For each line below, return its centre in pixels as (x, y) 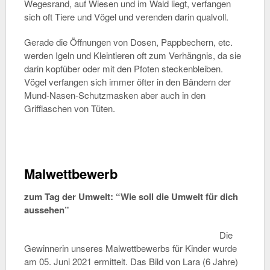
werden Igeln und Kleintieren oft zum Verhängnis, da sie (132, 55)
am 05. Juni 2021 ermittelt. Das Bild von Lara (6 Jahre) (131, 261)
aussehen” (46, 210)
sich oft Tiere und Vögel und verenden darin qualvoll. (126, 17)
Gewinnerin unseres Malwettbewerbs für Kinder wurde (130, 248)
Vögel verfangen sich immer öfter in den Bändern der (127, 82)
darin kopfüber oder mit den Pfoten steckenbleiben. (123, 68)
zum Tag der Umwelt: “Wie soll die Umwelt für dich (131, 196)
